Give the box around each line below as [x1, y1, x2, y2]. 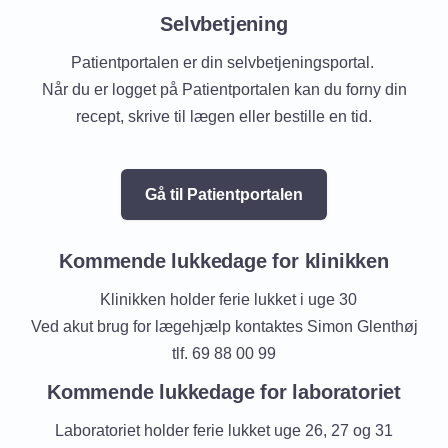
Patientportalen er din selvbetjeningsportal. [70, 54, 378, 71]
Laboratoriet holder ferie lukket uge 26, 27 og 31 [55, 422, 393, 439]
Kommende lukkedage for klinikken [59, 250, 389, 272]
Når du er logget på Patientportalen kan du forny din [41, 81, 407, 98]
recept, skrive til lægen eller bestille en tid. [76, 108, 372, 125]
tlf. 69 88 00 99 [172, 345, 276, 362]
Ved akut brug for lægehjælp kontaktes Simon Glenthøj [30, 318, 418, 335]
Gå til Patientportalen [145, 186, 303, 203]
